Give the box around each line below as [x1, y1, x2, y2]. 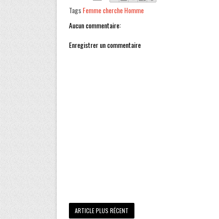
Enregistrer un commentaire [68, 40, 141, 50]
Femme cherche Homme [82, 5, 144, 15]
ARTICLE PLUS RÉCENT [74, 206, 129, 215]
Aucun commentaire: [68, 20, 121, 30]
